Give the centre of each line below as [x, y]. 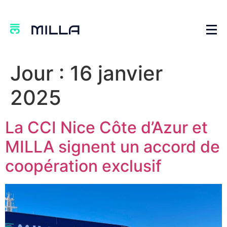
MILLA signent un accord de [112, 147]
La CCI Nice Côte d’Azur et [106, 127]
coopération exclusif [83, 166]
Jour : [40, 73]
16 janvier [116, 73]
